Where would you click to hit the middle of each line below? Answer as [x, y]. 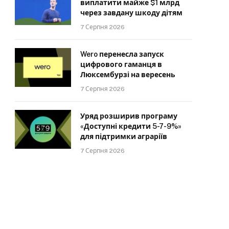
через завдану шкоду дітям [131, 13]
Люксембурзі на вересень [128, 75]
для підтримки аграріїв [124, 136]
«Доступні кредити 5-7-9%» [131, 126]
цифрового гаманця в [121, 64]
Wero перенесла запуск [122, 54]
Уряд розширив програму [129, 116]
